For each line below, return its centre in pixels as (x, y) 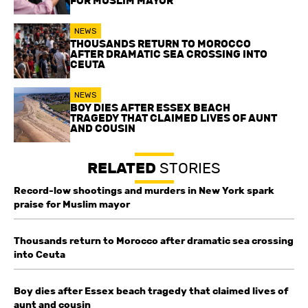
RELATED (122, 168)
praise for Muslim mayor (72, 205)
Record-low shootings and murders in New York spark (144, 191)
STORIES (188, 168)
